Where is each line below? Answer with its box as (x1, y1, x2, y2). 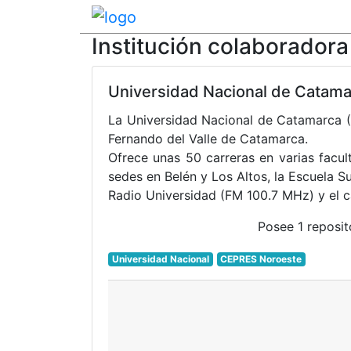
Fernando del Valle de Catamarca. (108, 130, 308, 147)
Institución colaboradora (92, 32, 349, 60)
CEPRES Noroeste (220, 252, 302, 265)
